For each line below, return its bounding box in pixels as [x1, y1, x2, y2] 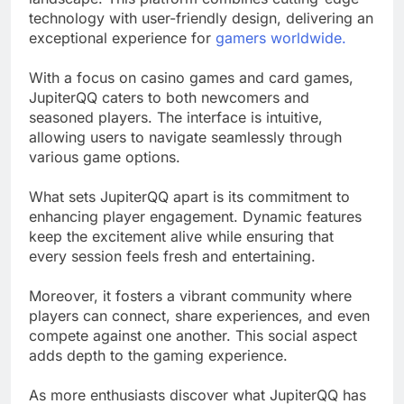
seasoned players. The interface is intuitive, [29, 107, 323, 126]
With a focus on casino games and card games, [29, 68, 353, 87]
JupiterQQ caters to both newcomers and [29, 87, 309, 106]
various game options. [29, 147, 180, 166]
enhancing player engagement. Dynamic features [29, 207, 362, 225]
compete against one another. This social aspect [29, 326, 357, 344]
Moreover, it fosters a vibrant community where [29, 286, 352, 305]
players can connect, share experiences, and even [29, 306, 370, 325]
